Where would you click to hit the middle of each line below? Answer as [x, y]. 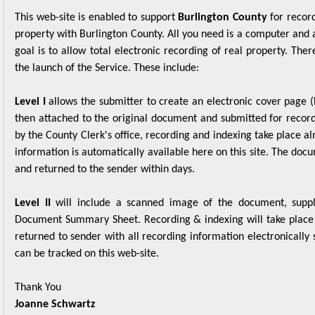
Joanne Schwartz [55, 285]
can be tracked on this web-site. [87, 234]
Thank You [38, 268]
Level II [33, 184]
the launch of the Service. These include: [107, 49]
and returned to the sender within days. [105, 150]
